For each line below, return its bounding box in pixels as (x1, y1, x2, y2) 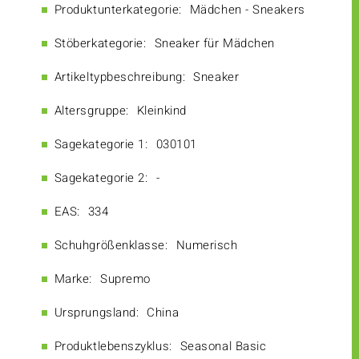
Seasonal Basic (179, 337, 267, 356)
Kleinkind (136, 102, 187, 120)
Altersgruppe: (54, 102, 129, 120)
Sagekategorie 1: (54, 135, 148, 154)
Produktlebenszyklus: (54, 337, 172, 356)
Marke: (54, 270, 92, 288)
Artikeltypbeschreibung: (54, 68, 186, 87)
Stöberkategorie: (54, 34, 147, 53)
